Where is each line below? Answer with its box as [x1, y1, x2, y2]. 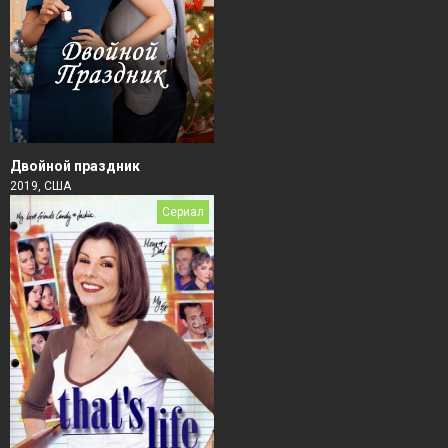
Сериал [162, 205, 204, 220]
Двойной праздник [10, 158, 140, 175]
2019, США [10, 179, 71, 194]
